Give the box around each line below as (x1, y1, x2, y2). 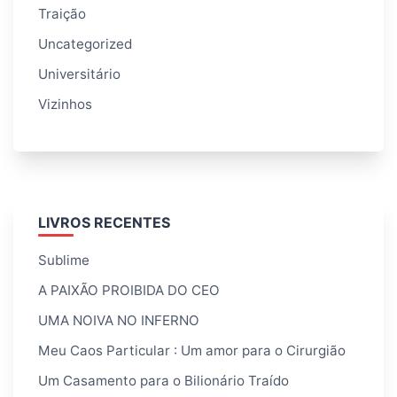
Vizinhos (38, 95, 92, 113)
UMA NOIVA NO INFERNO (38, 312, 199, 330)
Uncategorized (38, 35, 132, 52)
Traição (38, 4, 86, 22)
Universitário (38, 65, 121, 82)
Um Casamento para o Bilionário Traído (38, 372, 289, 390)
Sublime (38, 252, 90, 269)
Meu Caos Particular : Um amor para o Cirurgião (38, 342, 346, 360)
